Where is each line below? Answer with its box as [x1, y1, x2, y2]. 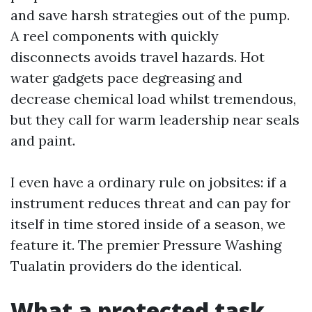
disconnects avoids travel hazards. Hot [10, 48, 265, 65]
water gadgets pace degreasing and [10, 69, 242, 86]
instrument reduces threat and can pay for [10, 194, 290, 212]
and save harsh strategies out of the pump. [10, 6, 290, 24]
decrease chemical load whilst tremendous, [10, 90, 296, 107]
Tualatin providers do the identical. [10, 257, 242, 274]
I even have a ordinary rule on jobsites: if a [10, 173, 287, 191]
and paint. [10, 132, 75, 149]
